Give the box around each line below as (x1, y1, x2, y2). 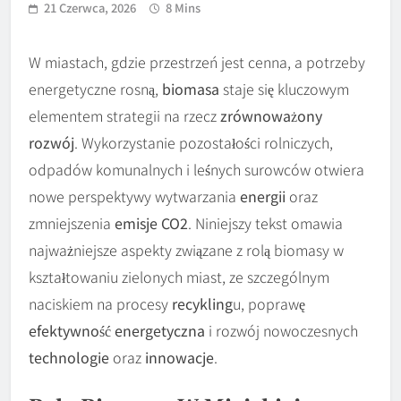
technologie (29, 346, 109, 369)
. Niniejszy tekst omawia (188, 212, 343, 235)
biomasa (162, 78, 219, 100)
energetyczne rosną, (29, 78, 162, 100)
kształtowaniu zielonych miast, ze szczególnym (29, 266, 329, 288)
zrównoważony (220, 105, 322, 127)
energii (240, 185, 286, 208)
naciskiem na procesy (29, 293, 172, 315)
